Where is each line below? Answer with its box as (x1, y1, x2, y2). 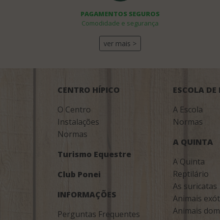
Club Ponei (57, 169, 101, 180)
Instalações (57, 116, 99, 127)
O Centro (57, 104, 91, 115)
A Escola (173, 104, 203, 115)
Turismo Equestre (57, 149, 131, 160)
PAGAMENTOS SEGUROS (81, 9, 160, 18)
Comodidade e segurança (82, 19, 159, 27)
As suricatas (173, 181, 218, 192)
